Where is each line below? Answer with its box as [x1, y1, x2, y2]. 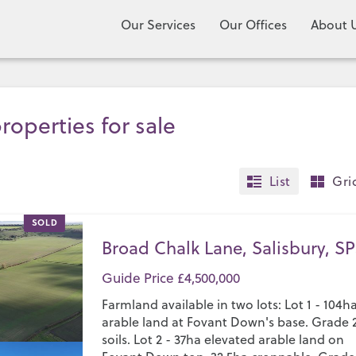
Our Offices [219, 16, 287, 33]
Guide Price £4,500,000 [102, 269, 241, 288]
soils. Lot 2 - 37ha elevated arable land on [102, 331, 345, 348]
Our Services [121, 16, 195, 33]
